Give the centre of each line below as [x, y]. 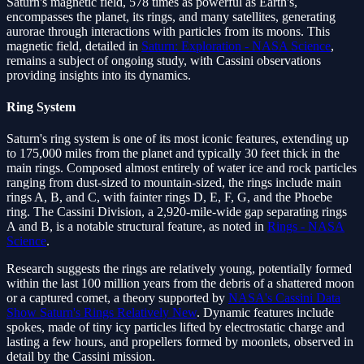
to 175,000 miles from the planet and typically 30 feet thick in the [173, 154]
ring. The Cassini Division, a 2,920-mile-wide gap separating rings [177, 212]
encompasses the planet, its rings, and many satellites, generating [171, 16]
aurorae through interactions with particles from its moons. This [168, 31]
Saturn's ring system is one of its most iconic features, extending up [178, 139]
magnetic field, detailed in [74, 45]
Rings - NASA [306, 227]
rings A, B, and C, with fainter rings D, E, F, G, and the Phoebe [169, 197]
